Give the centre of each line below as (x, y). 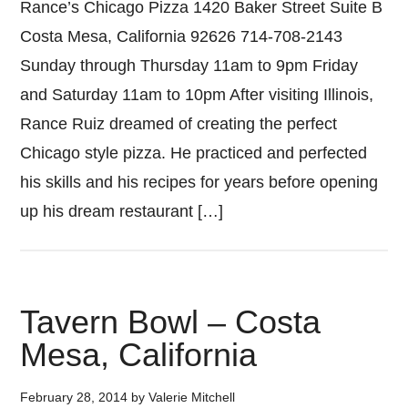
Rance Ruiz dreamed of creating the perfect (179, 124)
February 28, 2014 (74, 397)
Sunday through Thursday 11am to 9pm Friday (189, 66)
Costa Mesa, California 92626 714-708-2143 (182, 36)
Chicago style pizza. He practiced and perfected (194, 153)
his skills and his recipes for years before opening (199, 182)
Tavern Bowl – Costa (171, 322)
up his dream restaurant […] (122, 211)
